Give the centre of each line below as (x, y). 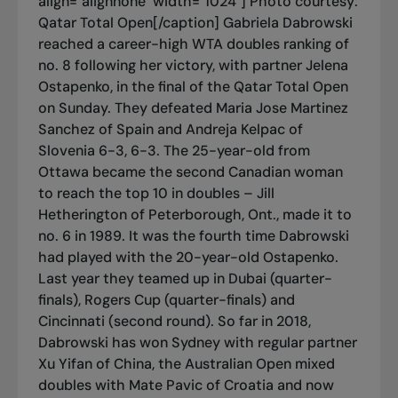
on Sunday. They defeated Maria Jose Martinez (193, 107)
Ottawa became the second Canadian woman (190, 171)
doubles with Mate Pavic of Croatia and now (186, 385)
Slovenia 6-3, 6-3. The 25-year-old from (174, 150)
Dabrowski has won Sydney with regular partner (197, 342)
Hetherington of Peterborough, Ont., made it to (195, 214)
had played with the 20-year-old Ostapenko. (188, 257)
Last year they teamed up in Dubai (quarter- (185, 278)
